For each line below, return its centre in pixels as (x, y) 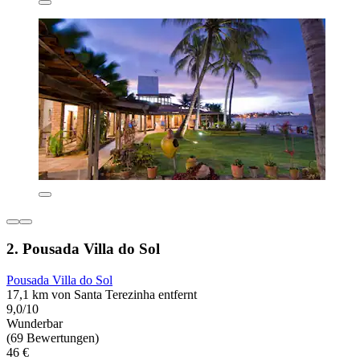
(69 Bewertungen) (53, 337)
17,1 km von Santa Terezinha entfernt (102, 294)
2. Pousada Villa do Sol (83, 248)
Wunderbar (35, 323)
